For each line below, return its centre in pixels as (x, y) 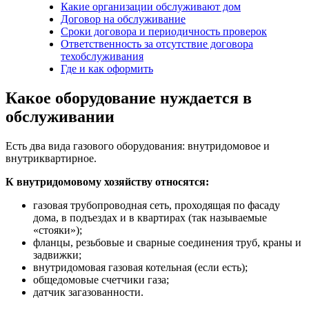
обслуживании (60, 116)
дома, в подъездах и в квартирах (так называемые (150, 217)
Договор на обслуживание (123, 19)
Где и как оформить (107, 68)
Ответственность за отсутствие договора (157, 43)
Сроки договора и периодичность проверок (164, 31)
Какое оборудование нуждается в (129, 98)
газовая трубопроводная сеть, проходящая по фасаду (157, 205)
